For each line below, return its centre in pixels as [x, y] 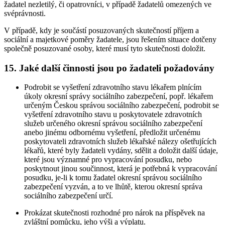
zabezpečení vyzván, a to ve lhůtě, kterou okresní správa [113, 187]
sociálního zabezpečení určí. [69, 196]
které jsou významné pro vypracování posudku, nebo [108, 160]
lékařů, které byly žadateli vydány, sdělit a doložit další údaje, [121, 151]
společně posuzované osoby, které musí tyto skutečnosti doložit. [105, 48]
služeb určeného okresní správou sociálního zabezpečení [113, 124]
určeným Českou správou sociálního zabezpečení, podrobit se [122, 105]
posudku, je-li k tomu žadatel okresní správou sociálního [113, 178]
